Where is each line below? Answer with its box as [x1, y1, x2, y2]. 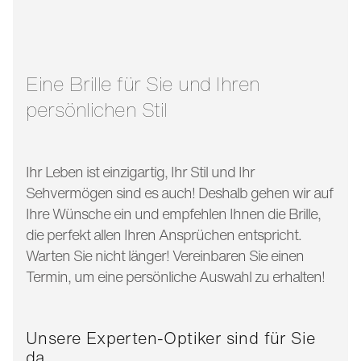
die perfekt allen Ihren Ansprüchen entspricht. [26, 223, 301, 245]
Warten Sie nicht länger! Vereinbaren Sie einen [26, 244, 304, 266]
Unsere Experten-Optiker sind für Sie [26, 326, 316, 350]
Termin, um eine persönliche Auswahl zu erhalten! [26, 265, 328, 287]
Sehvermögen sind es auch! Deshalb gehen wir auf [26, 181, 333, 203]
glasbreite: [81, 21, 137, 41]
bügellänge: [80, 60, 143, 80]
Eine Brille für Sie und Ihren [26, 68, 39, 98]
